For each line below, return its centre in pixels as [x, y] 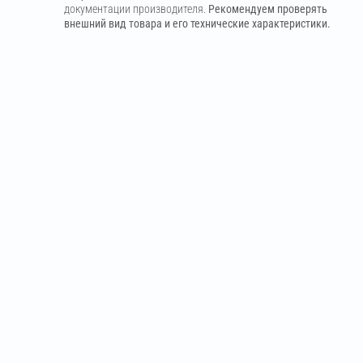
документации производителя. [136, 9]
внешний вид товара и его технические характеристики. [197, 23]
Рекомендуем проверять [268, 9]
